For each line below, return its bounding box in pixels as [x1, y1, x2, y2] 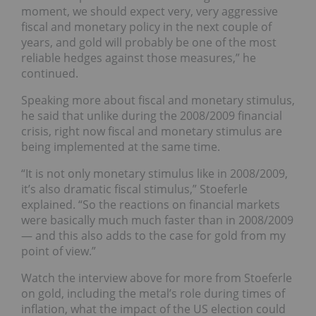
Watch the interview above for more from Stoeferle [21, 270, 292, 286]
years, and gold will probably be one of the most [21, 35, 276, 51]
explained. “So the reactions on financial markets [21, 197, 280, 213]
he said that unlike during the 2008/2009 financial [21, 108, 282, 124]
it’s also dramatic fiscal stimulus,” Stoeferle [21, 181, 248, 197]
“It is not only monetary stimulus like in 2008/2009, [21, 166, 288, 182]
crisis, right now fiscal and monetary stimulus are [21, 123, 282, 140]
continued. [21, 66, 78, 82]
